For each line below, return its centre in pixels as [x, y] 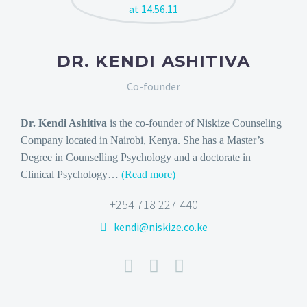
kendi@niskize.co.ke [160, 226]
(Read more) [148, 174]
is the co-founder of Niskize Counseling [194, 123]
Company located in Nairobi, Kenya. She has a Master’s [142, 140]
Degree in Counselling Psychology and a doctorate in [136, 157]
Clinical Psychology [64, 174]
